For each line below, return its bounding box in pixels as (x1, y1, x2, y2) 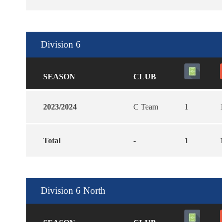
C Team (133, 102, 158, 111)
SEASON (43, 72, 75, 81)
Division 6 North (41, 185, 106, 196)
